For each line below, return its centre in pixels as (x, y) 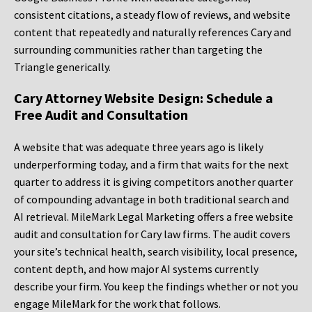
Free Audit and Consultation (101, 115)
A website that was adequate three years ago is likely (139, 147)
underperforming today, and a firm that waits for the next (151, 165)
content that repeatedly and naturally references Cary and (153, 32)
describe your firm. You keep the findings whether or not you (156, 287)
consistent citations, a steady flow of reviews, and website (152, 15)
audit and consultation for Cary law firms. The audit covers (152, 234)
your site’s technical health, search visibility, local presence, (156, 252)
